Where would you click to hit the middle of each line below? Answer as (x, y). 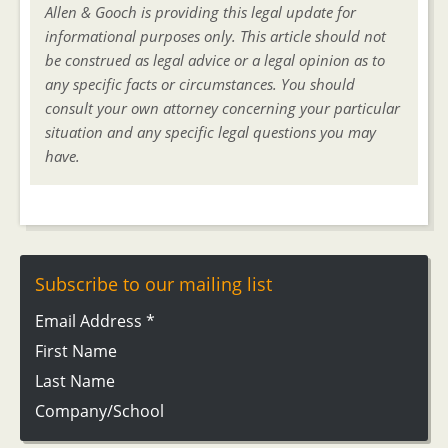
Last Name (75, 380)
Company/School (99, 410)
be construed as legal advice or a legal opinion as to (215, 59)
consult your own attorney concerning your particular (222, 107)
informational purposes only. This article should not (215, 35)
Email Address (90, 320)
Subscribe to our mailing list (153, 283)
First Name (76, 350)
